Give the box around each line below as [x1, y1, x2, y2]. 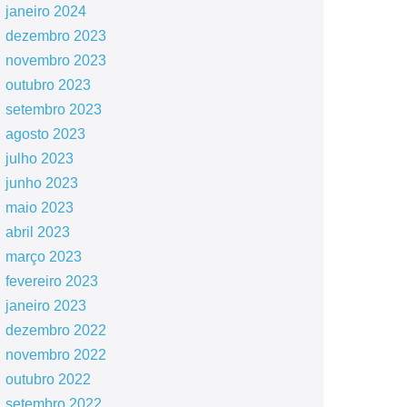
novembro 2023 [5, 53, 106, 68]
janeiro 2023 [5, 298, 86, 313]
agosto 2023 [5, 126, 85, 142]
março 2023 [5, 249, 82, 264]
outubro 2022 [5, 372, 91, 387]
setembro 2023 [5, 102, 102, 117]
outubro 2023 [5, 77, 91, 93]
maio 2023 [5, 200, 74, 215]
